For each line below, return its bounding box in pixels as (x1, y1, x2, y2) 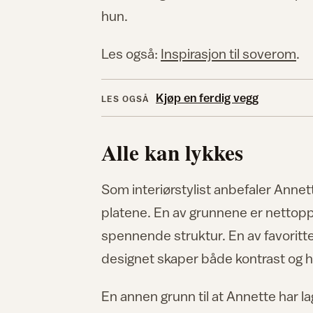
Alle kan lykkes (101, 136, 243, 168)
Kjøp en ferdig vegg (156, 91, 259, 105)
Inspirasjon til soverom (161, 45, 296, 62)
